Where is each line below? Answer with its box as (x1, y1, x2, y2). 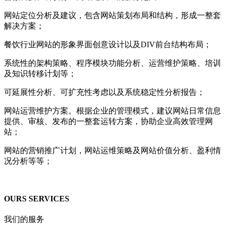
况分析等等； (4, 157, 52, 165)
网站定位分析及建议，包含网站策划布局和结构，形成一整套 (4, 11, 221, 20)
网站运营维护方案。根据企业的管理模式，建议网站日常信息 (4, 106, 221, 115)
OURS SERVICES (4, 194, 69, 203)
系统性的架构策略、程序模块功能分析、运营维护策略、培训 (4, 59, 221, 67)
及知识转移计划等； (4, 69, 76, 78)
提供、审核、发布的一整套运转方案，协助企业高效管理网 (4, 117, 213, 126)
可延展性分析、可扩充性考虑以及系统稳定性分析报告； (4, 88, 205, 96)
